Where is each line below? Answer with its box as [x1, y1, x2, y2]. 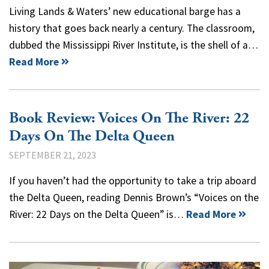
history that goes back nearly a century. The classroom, [9, 21, 255, 35]
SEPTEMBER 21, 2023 [9, 148, 96, 161]
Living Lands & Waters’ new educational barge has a [9, 4, 241, 18]
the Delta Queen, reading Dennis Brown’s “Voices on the [9, 190, 259, 204]
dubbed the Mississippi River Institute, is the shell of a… [9, 38, 258, 52]
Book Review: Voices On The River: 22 [9, 108, 249, 128]
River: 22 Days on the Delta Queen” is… [9, 207, 186, 221]
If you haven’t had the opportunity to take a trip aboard [9, 174, 256, 187]
